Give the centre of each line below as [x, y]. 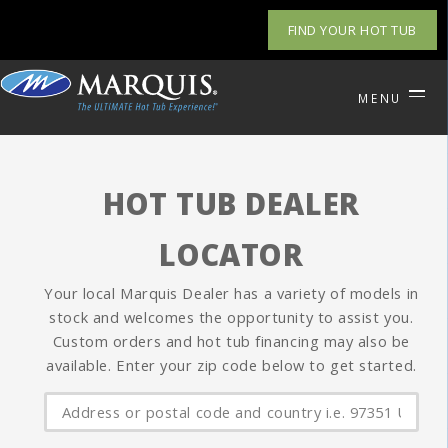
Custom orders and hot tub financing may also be [231, 341]
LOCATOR [231, 255]
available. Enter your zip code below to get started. [231, 365]
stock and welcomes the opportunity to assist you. [231, 317]
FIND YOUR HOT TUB [352, 30]
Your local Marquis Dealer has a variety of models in [231, 293]
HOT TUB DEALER [231, 204]
